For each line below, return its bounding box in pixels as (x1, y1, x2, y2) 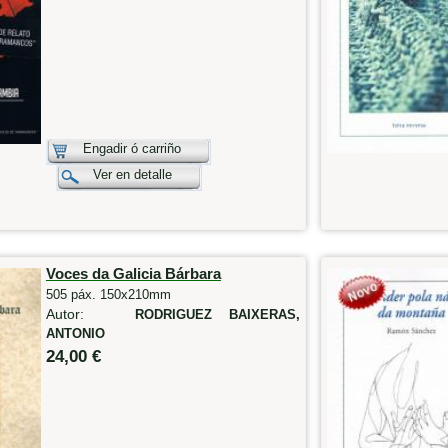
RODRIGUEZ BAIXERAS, (134, 307, 300, 322)
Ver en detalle (92, 166, 172, 182)
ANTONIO (45, 326, 105, 341)
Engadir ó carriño (82, 140, 181, 156)
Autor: (45, 305, 135, 322)
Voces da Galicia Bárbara (45, 264, 221, 282)
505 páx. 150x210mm (45, 286, 171, 302)
